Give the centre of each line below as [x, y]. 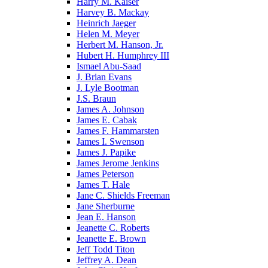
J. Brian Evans [104, 77]
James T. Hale [103, 184]
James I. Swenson [110, 141]
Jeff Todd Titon [106, 249]
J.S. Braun [96, 98]
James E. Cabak [107, 120]
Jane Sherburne [106, 206]
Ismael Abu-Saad [109, 66]
